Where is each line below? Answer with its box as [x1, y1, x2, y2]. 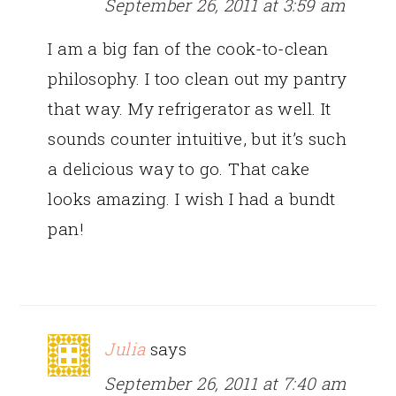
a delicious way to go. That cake [48, 156, 310, 179]
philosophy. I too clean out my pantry [48, 66, 347, 89]
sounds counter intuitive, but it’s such [48, 126, 347, 149]
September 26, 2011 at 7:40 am [104, 371, 346, 394]
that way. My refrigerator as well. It [48, 96, 331, 119]
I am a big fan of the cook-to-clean [48, 36, 329, 59]
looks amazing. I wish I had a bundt [48, 187, 336, 209]
